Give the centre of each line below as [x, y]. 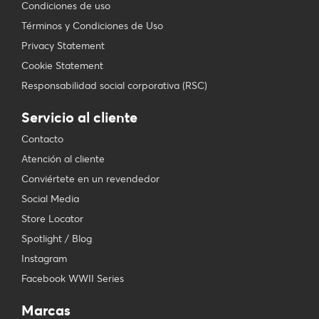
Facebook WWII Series [73, 279]
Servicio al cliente [79, 117]
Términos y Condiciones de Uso [92, 26]
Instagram [44, 259]
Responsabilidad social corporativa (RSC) [114, 86]
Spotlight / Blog [57, 239]
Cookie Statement [62, 66]
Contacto [42, 139]
